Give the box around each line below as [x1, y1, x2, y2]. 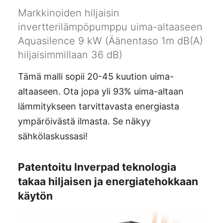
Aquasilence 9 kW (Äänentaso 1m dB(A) [18, 35, 203, 47]
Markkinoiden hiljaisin [18, 7, 119, 19]
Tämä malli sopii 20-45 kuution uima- [18, 71, 174, 82]
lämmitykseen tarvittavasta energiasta [18, 101, 179, 112]
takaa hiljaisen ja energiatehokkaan [18, 175, 198, 188]
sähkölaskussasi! [18, 131, 88, 142]
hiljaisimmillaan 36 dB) [18, 49, 122, 61]
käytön [18, 189, 53, 202]
